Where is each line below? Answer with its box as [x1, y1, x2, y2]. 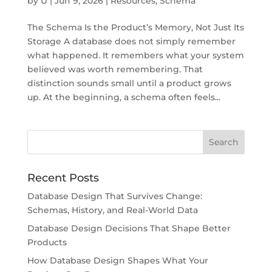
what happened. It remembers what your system [27, 49, 244, 61]
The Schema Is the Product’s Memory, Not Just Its [27, 21, 244, 33]
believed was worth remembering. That [27, 63, 203, 75]
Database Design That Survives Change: [27, 190, 202, 202]
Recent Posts [27, 171, 99, 185]
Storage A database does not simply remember [27, 35, 236, 47]
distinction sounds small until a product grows [27, 77, 231, 89]
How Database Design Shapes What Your [27, 254, 208, 266]
